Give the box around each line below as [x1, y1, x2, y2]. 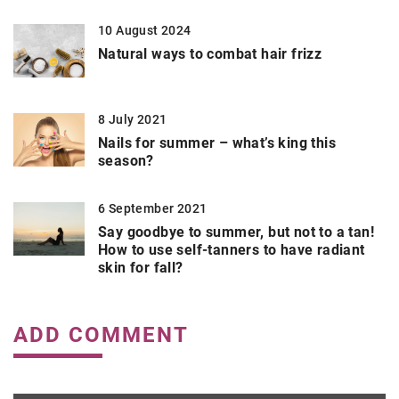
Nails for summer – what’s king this [98, 134, 336, 152]
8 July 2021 [98, 112, 167, 127]
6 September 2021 [98, 201, 208, 216]
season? [98, 152, 154, 170]
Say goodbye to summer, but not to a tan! [98, 224, 374, 241]
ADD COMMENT [13, 322, 189, 348]
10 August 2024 [98, 23, 191, 38]
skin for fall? [98, 259, 183, 277]
